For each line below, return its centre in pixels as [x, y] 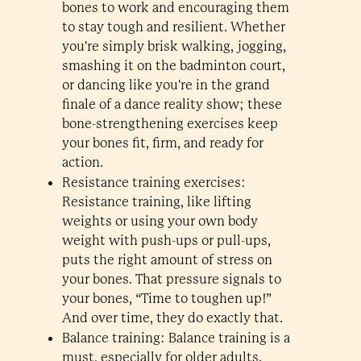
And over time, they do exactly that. [172, 318]
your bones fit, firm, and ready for [162, 143]
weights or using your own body [160, 221]
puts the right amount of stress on [167, 260]
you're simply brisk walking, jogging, [174, 46]
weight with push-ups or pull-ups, [166, 241]
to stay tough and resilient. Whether [173, 27]
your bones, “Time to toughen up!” [166, 299]
